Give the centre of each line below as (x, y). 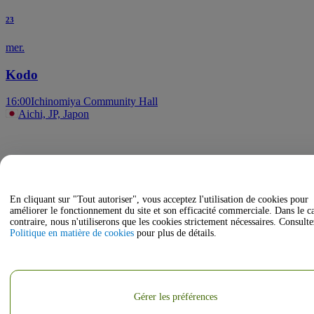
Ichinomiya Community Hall (94, 102)
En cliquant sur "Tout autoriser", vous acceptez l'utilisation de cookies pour (159, 199)
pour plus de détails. (175, 233)
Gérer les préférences (175, 297)
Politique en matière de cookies (72, 233)
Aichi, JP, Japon (54, 114)
